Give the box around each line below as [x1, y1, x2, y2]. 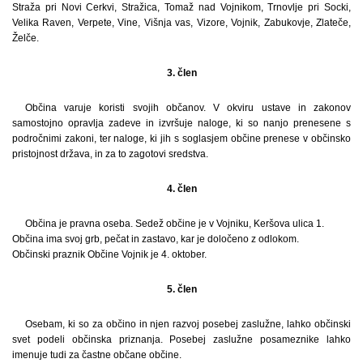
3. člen [166, 66, 197, 79]
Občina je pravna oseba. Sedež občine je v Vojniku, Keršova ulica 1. [25, 217, 324, 229]
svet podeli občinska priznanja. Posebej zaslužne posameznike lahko [12, 333, 351, 345]
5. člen [166, 283, 197, 295]
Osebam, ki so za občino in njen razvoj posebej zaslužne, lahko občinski [25, 318, 351, 330]
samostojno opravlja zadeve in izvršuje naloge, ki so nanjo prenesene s [12, 117, 351, 129]
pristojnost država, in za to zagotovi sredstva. [12, 147, 208, 160]
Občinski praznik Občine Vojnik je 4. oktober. [12, 248, 207, 260]
